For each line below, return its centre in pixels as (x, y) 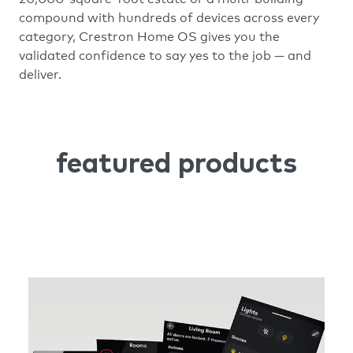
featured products (176, 165)
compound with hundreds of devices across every (169, 18)
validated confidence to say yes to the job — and (165, 56)
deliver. (40, 75)
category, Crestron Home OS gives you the (149, 37)
